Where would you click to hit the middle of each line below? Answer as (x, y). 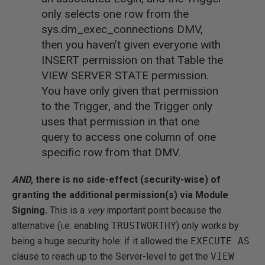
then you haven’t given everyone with (131, 45)
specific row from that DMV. (111, 152)
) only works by (208, 226)
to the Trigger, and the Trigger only (127, 106)
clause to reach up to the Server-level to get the (111, 256)
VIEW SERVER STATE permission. (125, 75)
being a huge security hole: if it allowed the (101, 241)
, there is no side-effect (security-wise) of (126, 180)
